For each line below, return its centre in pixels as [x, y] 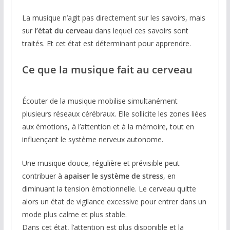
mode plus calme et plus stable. [74, 215]
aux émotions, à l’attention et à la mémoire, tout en [108, 127]
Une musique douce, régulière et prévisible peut [101, 163]
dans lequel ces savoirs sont [140, 31]
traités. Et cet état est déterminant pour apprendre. [106, 44]
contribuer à [43, 176]
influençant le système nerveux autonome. [92, 140]
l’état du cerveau [63, 31]
